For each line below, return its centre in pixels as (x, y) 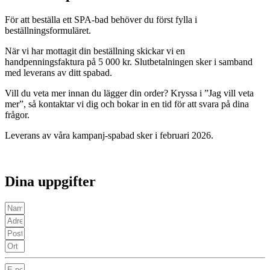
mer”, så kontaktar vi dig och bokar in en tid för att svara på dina (127, 104)
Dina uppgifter (50, 182)
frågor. (17, 115)
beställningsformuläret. (48, 31)
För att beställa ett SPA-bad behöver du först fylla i (101, 20)
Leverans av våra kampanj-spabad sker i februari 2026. (109, 136)
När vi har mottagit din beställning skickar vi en (95, 51)
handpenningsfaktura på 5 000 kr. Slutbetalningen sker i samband (129, 62)
